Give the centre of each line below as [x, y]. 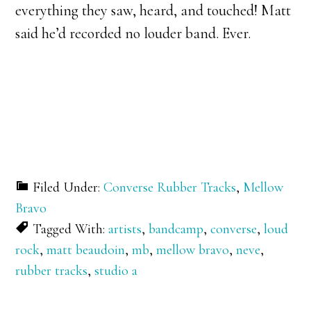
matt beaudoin [86, 250]
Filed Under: [68, 187]
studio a [116, 271]
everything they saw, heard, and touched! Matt [153, 10]
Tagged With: [71, 229]
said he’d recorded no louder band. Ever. [133, 33]
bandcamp [176, 229]
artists [125, 229]
